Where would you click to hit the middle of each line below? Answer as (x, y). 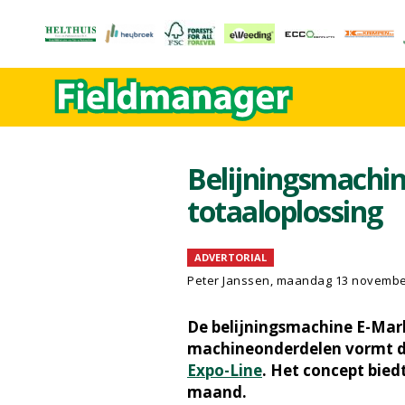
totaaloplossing (285, 211)
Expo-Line (225, 370)
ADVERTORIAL (231, 257)
